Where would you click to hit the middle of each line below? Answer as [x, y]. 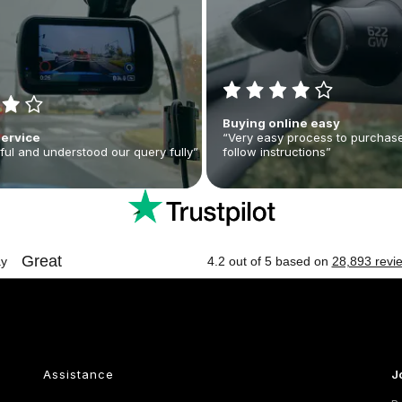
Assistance [78, 374]
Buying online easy [282, 122]
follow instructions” [277, 151]
